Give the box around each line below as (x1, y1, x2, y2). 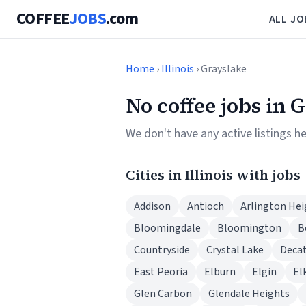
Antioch (187, 199, 224, 214)
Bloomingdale (134, 221, 201, 236)
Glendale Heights (208, 286, 290, 301)
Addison (134, 199, 171, 214)
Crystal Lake (206, 242, 264, 258)
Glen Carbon (134, 286, 192, 301)
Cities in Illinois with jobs (126, 165, 301, 184)
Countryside (134, 242, 190, 258)
